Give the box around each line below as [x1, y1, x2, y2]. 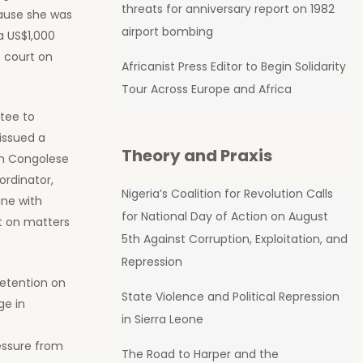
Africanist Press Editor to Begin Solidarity [121, 58, 346, 75]
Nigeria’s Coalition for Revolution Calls [121, 185, 333, 202]
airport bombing [121, 23, 213, 41]
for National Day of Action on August [121, 207, 328, 224]
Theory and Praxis [121, 143, 272, 167]
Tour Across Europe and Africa [121, 81, 292, 98]
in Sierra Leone [121, 310, 203, 327]
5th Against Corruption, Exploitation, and [121, 230, 348, 247]
